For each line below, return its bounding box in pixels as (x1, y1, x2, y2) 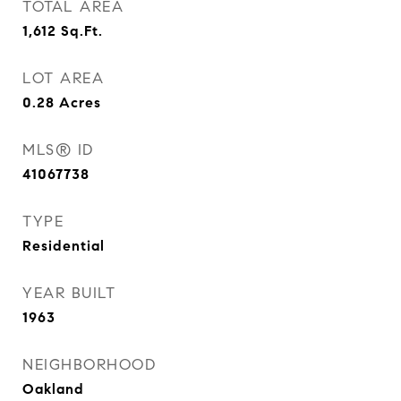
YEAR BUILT (22, 284, 115, 303)
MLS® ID (22, 141, 94, 159)
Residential (22, 237, 105, 254)
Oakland (22, 380, 84, 397)
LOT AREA (22, 69, 104, 88)
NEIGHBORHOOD (22, 355, 156, 374)
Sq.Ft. (61, 22, 103, 39)
